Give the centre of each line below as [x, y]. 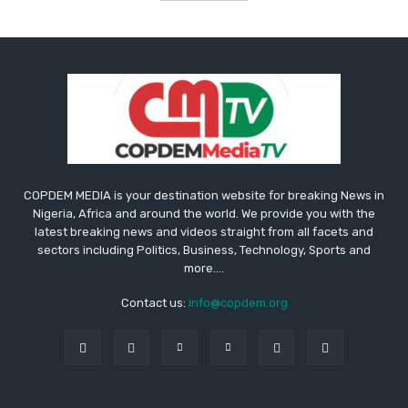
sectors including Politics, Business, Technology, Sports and [204, 250]
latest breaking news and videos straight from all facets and [204, 232]
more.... [204, 269]
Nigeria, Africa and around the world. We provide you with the [204, 214]
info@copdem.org [238, 303]
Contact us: [154, 303]
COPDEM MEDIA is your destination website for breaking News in [204, 196]
